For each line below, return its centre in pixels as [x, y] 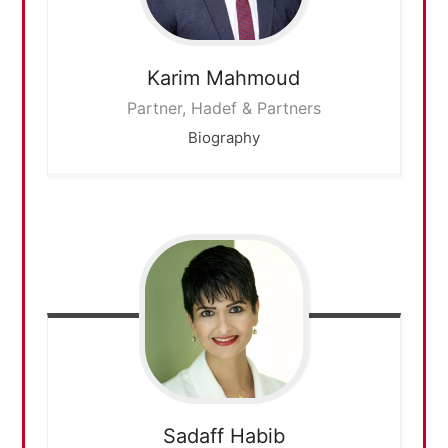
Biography [223, 138]
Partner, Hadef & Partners [223, 108]
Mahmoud [253, 78]
